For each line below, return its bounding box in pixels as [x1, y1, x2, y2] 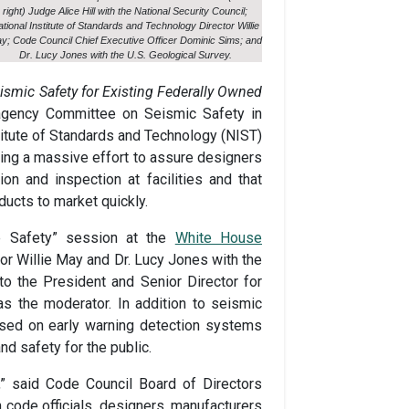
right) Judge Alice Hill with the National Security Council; [3, 5, 247, 16]
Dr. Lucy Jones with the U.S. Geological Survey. [18, 49, 232, 60]
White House [174, 228, 263, 246]
